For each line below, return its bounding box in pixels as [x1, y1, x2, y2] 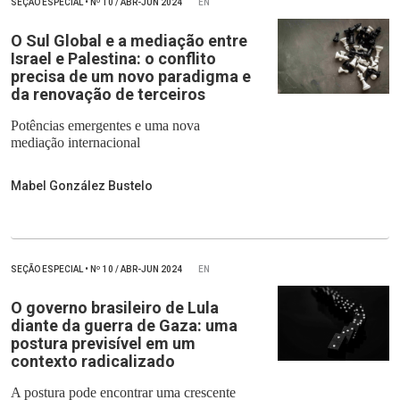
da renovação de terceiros [11, 85, 205, 104]
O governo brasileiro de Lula [11, 298, 219, 318]
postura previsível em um [11, 334, 196, 354]
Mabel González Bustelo [11, 179, 153, 194]
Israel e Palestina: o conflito [11, 49, 216, 69]
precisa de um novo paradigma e [11, 67, 251, 87]
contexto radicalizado [11, 352, 175, 371]
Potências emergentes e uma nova [11, 118, 200, 134]
